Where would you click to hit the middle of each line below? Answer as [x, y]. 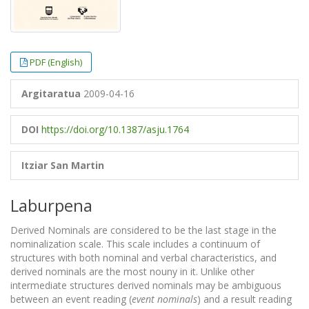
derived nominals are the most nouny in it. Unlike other [132, 271]
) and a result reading [245, 299]
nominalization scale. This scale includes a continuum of [135, 244]
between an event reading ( [71, 299]
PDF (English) [56, 62]
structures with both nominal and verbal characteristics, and [143, 258]
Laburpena [51, 205]
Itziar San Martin [63, 165]
